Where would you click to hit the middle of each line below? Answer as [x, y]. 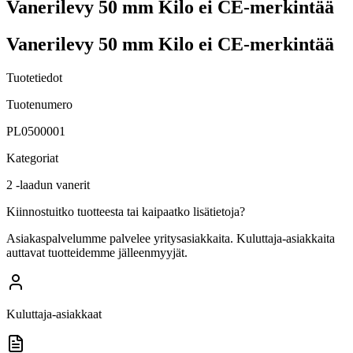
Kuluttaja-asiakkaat [54, 314]
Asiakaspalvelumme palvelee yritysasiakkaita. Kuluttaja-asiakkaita [171, 238]
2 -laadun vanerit [48, 184]
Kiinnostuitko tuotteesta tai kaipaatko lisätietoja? [126, 211]
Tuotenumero [39, 104]
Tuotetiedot [34, 77]
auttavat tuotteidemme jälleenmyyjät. [97, 252]
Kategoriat [32, 158]
